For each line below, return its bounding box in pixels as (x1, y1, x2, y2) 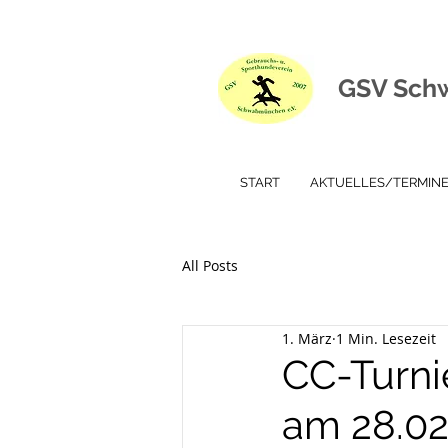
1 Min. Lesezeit (336, 328, 436, 348)
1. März (282, 328, 332, 348)
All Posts (182, 255, 238, 275)
